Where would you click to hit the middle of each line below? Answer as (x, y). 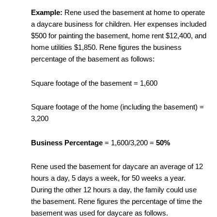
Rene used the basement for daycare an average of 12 (117, 167)
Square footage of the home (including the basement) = (117, 107)
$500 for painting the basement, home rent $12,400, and (118, 36)
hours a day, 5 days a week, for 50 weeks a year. (108, 178)
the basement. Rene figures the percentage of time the (116, 202)
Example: (46, 13)
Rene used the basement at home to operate (133, 13)
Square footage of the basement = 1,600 (94, 83)
